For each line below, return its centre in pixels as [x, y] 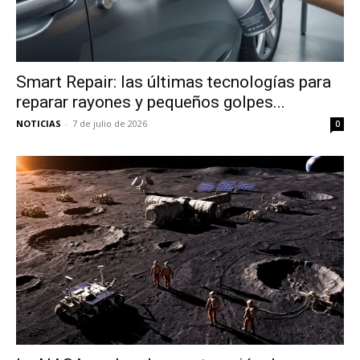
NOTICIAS [39, 124]
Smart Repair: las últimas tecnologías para [174, 82]
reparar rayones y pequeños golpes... [151, 102]
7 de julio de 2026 [110, 124]
